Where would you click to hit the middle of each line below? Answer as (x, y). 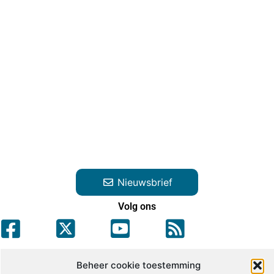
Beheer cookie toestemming (138, 265)
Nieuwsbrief (145, 183)
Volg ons (137, 207)
